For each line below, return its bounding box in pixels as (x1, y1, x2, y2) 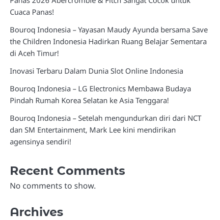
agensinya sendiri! (10, 136, 71, 146)
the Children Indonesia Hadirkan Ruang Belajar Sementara (10, 36, 207, 46)
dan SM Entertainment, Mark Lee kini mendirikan (10, 124, 176, 135)
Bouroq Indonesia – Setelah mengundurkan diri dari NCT (10, 112, 201, 123)
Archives (10, 204, 63, 219)
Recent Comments (10, 163, 125, 178)
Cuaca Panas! (10, 6, 54, 17)
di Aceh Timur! (10, 48, 59, 58)
